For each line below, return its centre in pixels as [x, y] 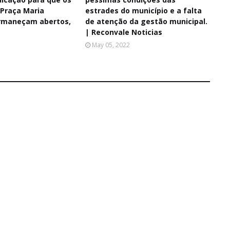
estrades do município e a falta [143, 11]
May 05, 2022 [111, 45]
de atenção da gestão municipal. [146, 21]
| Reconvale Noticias [123, 32]
